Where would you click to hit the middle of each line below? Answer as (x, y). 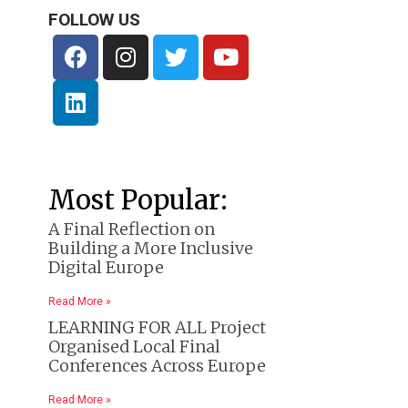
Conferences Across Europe (157, 365)
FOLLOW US (94, 19)
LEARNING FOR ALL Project (157, 327)
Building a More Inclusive (151, 248)
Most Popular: (138, 199)
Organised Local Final (134, 346)
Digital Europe (106, 267)
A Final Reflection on (132, 229)
